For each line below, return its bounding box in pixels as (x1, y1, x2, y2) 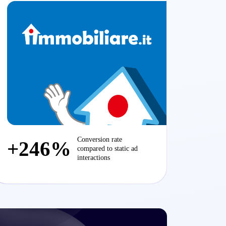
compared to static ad (77, 145, 138, 152)
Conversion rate (77, 136, 122, 143)
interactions (77, 154, 110, 161)
